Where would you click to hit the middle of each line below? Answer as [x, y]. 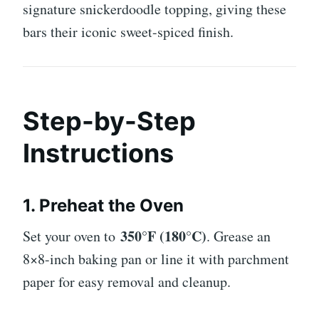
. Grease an [239, 236]
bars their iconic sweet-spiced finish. [128, 31]
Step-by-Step [109, 121]
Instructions [98, 153]
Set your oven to [72, 236]
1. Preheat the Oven [103, 205]
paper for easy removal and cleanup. [127, 281]
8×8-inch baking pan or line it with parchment [156, 258]
